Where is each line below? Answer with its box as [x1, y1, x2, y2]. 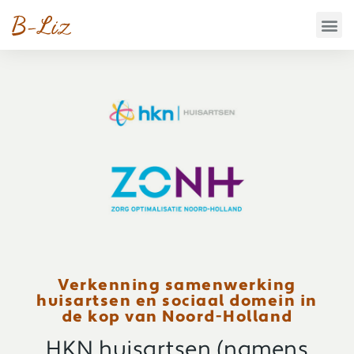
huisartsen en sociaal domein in [36, 291, 318, 312]
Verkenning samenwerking [58, 275, 296, 296]
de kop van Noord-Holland [61, 307, 293, 328]
